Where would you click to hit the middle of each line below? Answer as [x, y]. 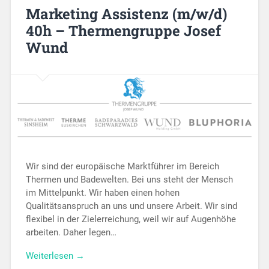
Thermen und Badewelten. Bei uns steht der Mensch [129, 179]
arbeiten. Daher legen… [71, 232]
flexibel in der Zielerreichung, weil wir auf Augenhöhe [131, 219]
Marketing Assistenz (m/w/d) [126, 14]
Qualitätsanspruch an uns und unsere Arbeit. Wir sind [131, 206]
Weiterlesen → [55, 255]
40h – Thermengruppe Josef [123, 31]
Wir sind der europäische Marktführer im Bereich [122, 166]
